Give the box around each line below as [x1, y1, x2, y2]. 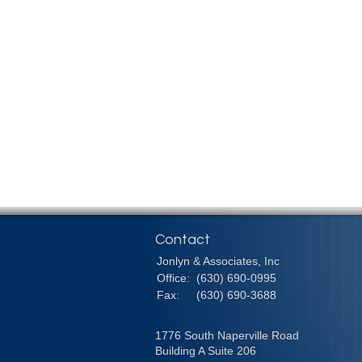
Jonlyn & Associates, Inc [157, 255, 280, 268]
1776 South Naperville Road [155, 329, 299, 343]
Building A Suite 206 [155, 344, 256, 358]
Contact [155, 232, 210, 248]
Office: [157, 271, 193, 285]
